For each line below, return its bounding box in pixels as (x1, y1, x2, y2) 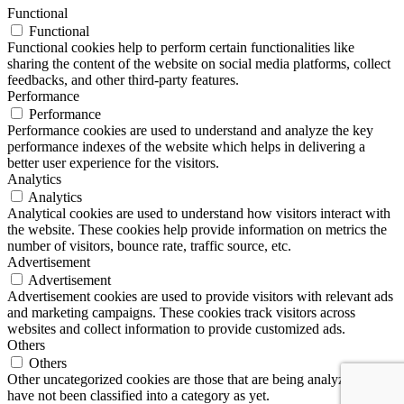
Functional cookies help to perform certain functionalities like (7, 40, 354, 56)
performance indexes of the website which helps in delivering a (7, 139, 365, 155)
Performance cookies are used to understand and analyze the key (7, 123, 373, 139)
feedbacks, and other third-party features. (7, 72, 239, 88)
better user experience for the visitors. (7, 155, 219, 171)
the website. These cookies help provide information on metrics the (7, 222, 387, 238)
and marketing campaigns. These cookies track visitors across (7, 305, 355, 321)
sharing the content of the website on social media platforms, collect (7, 56, 390, 72)
